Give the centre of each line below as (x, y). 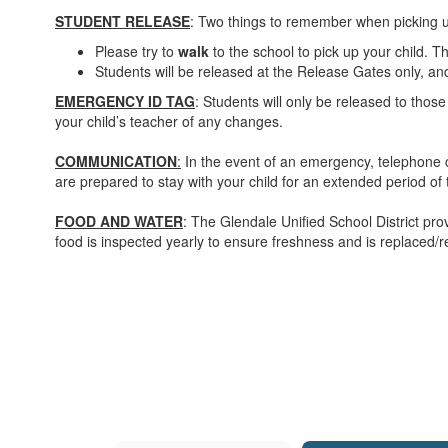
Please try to (136, 51)
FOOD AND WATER (119, 221)
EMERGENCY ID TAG (125, 101)
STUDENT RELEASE (122, 21)
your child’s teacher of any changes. (169, 121)
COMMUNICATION (116, 161)
